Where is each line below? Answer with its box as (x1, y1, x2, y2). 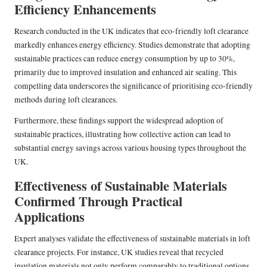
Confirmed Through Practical (14, 191, 182, 211)
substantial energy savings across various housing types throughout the (14, 142, 246, 153)
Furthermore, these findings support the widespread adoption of (14, 114, 223, 126)
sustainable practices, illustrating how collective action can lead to (14, 128, 231, 139)
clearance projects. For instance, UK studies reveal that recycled (14, 246, 223, 257)
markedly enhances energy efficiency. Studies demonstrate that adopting (14, 39, 250, 50)
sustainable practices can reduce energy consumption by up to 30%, (14, 52, 235, 64)
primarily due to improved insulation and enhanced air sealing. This (14, 66, 237, 77)
